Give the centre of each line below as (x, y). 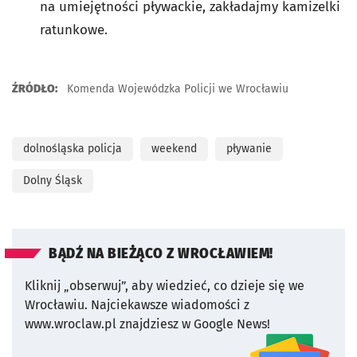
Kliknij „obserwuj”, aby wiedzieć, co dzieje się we (165, 286)
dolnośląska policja (73, 149)
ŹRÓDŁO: (35, 89)
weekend (174, 149)
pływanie (249, 149)
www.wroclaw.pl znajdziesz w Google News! (147, 324)
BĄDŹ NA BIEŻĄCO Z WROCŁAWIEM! (161, 254)
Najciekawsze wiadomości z (170, 305)
